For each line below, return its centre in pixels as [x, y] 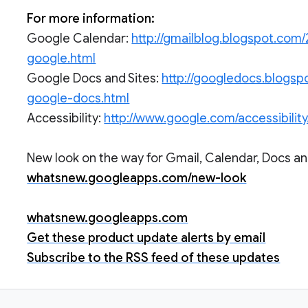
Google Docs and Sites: [95, 78]
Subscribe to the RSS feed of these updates [154, 258]
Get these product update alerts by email [146, 238]
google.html [62, 58]
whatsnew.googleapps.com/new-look [137, 178]
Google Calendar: [79, 38]
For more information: [91, 19]
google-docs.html [78, 98]
